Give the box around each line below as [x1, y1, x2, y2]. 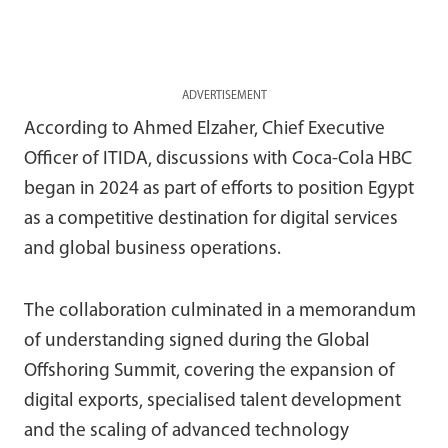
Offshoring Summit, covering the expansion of [24, 361, 395, 381]
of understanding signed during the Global [24, 331, 370, 351]
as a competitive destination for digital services [24, 209, 398, 229]
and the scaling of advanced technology [24, 421, 349, 441]
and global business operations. [24, 239, 281, 259]
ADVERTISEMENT [181, 89, 267, 102]
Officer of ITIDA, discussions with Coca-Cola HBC [24, 149, 412, 169]
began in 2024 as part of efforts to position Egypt [24, 179, 414, 199]
